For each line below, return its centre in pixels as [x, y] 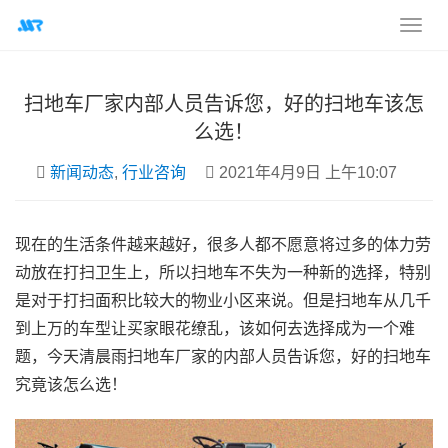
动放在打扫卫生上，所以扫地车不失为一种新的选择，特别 [223, 272]
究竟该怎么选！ [71, 384]
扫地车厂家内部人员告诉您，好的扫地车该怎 [224, 104]
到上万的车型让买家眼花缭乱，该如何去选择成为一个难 [215, 328]
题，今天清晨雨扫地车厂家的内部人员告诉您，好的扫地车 [223, 356]
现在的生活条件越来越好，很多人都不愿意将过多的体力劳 [223, 244]
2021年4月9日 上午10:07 [306, 172]
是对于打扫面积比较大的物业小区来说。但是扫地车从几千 [223, 300]
